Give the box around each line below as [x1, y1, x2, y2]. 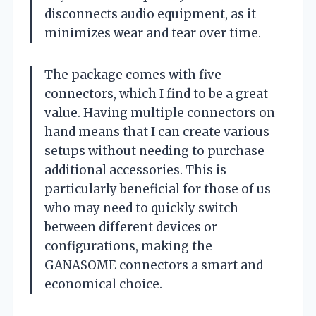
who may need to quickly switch [44, 200, 238, 216]
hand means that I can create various [44, 123, 269, 140]
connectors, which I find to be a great [44, 85, 268, 102]
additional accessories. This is [44, 162, 226, 178]
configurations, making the [44, 238, 212, 254]
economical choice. [44, 276, 162, 292]
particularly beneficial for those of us [44, 181, 271, 197]
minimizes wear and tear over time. [44, 25, 261, 41]
